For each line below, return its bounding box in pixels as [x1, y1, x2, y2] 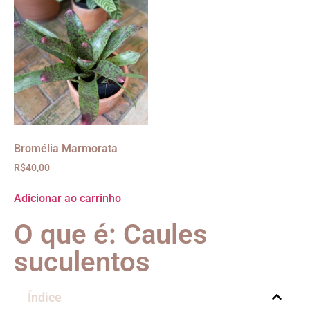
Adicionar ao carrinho [14, 191, 121, 205]
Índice [28, 289, 62, 304]
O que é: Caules [14, 217, 208, 250]
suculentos [14, 245, 150, 278]
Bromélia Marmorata [14, 141, 118, 155]
